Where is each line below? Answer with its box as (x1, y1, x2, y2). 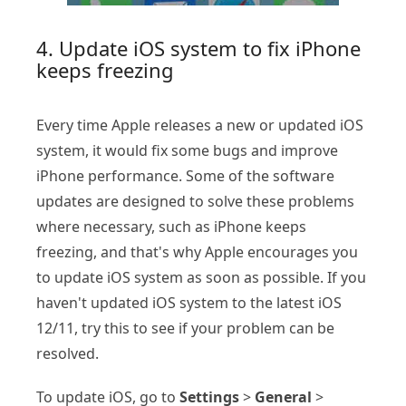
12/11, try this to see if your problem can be (36, 318, 334, 339)
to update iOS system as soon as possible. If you (36, 267, 366, 288)
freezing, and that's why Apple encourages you (36, 242, 358, 263)
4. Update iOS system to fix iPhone (36, 34, 361, 63)
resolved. (36, 343, 99, 364)
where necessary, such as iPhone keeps (36, 217, 306, 237)
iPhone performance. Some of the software (36, 166, 334, 187)
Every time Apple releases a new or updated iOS (36, 115, 363, 136)
